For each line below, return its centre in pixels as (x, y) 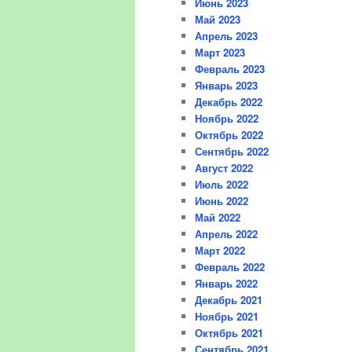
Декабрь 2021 (229, 300)
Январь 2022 (226, 284)
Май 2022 (218, 218)
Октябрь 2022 (229, 135)
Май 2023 (218, 20)
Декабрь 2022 (229, 102)
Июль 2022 (222, 185)
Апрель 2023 (226, 36)
